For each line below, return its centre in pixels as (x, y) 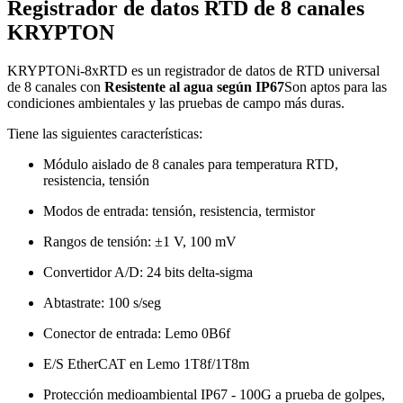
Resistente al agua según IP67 (194, 87)
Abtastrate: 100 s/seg (102, 303)
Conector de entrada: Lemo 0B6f (137, 334)
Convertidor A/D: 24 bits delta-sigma (148, 273)
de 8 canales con (56, 87)
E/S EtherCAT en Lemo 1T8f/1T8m (146, 364)
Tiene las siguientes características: (105, 134)
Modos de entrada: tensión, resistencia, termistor (179, 211)
